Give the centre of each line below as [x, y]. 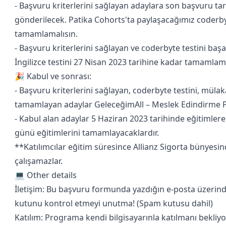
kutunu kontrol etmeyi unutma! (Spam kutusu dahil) [114, 203]
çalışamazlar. [39, 161]
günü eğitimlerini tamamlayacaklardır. [87, 133]
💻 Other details [46, 175]
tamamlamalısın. [46, 34]
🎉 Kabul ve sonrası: [53, 76]
